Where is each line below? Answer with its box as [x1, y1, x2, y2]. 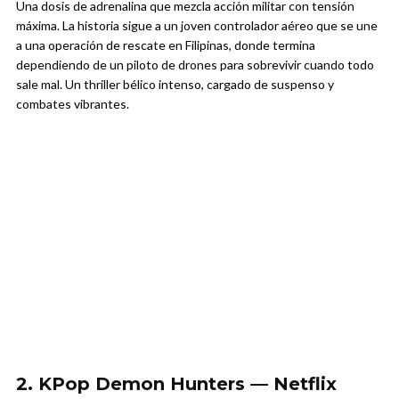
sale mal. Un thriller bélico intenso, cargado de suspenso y [16, 77, 334, 93]
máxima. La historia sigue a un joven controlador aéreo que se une [16, 18, 378, 34]
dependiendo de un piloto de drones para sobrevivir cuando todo [16, 57, 374, 73]
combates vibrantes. [16, 96, 129, 112]
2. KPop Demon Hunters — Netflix [16, 373, 337, 395]
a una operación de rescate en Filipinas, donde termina [16, 37, 315, 53]
